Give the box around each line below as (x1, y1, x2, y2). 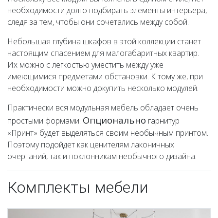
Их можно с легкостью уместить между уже (7, 59, 163, 70)
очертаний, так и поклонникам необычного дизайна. (7, 150, 197, 162)
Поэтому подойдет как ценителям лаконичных (7, 139, 174, 150)
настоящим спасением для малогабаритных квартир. (7, 47, 199, 58)
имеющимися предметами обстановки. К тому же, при (7, 71, 203, 82)
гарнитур (146, 115, 180, 126)
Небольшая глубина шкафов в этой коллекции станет (7, 36, 201, 47)
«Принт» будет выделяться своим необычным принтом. (7, 127, 208, 138)
